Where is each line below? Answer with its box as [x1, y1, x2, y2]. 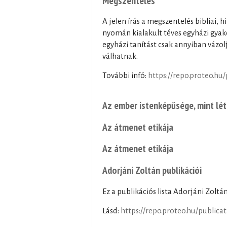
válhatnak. [102, 52, 138, 61]
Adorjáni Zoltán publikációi [102, 163, 202, 176]
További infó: [102, 71, 148, 80]
